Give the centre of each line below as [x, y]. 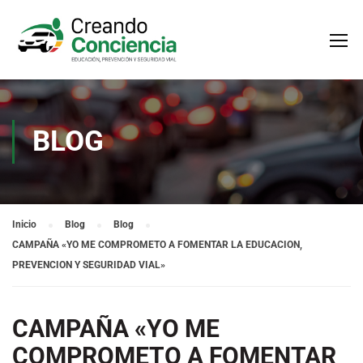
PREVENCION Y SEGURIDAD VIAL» [89, 265]
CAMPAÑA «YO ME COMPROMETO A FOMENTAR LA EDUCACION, [157, 245]
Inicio [24, 224]
